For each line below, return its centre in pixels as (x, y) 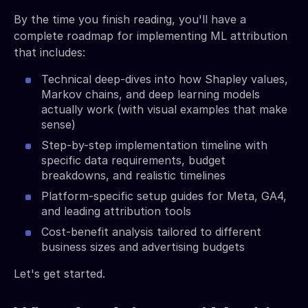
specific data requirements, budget (133, 160)
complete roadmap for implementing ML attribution (151, 35)
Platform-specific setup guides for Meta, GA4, (164, 196)
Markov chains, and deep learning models (151, 94)
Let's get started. (59, 273)
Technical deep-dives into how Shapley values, (165, 79)
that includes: (49, 52)
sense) (58, 124)
